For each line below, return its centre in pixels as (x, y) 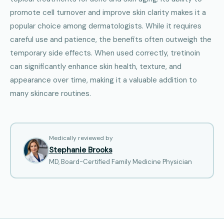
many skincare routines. (50, 93)
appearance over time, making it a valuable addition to (103, 80)
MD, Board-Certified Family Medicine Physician (120, 162)
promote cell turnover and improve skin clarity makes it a (108, 12)
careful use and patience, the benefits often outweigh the (111, 39)
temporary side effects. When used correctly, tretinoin (105, 53)
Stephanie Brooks (80, 150)
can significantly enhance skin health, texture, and (96, 66)
